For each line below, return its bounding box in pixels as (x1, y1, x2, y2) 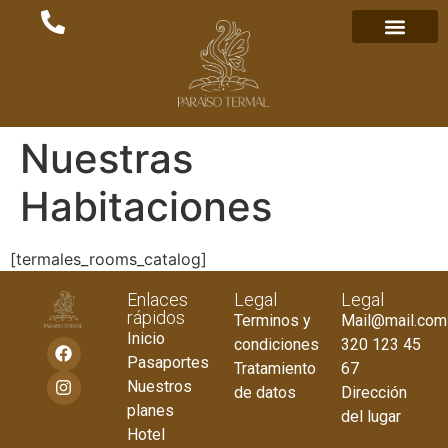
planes (127, 401, 174, 421)
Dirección (341, 383, 407, 403)
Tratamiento (234, 359, 316, 379)
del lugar (341, 407, 401, 427)
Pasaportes (127, 353, 209, 373)
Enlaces (127, 289, 188, 311)
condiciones (234, 335, 319, 355)
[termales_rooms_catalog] (10, 249, 207, 270)
